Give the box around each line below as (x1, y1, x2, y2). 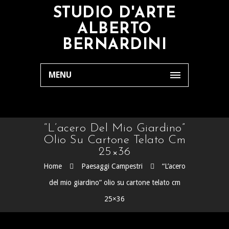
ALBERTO (77, 21, 152, 37)
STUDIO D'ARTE (53, 6, 176, 21)
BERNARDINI (62, 37, 167, 53)
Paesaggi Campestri (81, 162, 143, 170)
